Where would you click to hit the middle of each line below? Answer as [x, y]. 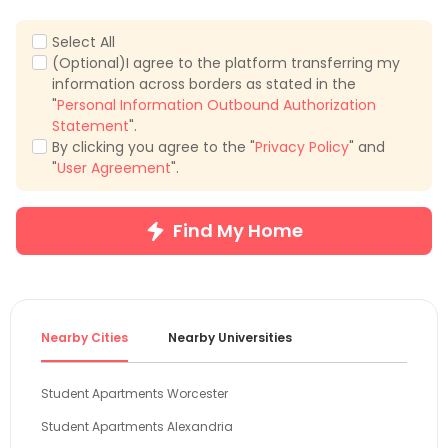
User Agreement [114, 168]
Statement [90, 126]
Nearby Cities [84, 338]
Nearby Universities [230, 338]
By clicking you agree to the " [153, 147]
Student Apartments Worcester [134, 394]
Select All [83, 42]
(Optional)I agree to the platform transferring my [226, 63]
